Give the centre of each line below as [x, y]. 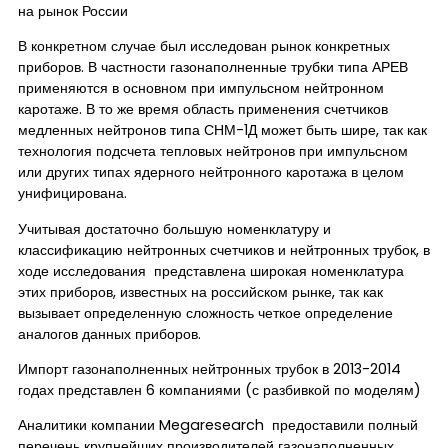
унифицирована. [72, 193]
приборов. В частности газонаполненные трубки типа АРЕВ [213, 67]
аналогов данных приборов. [109, 333]
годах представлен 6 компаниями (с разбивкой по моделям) [219, 389]
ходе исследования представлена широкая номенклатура [211, 270]
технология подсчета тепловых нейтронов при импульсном [213, 151]
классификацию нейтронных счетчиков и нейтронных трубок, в [224, 249]
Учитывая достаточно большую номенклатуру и [174, 228]
